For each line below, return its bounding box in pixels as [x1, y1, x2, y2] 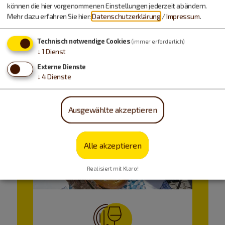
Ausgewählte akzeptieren [68, 105, 157, 115]
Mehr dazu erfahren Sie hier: [7, 12, 92, 21]
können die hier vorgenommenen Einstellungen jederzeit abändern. [7, 2, 207, 11]
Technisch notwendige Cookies [37, 37, 130, 46]
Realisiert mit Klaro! [86, 165, 139, 172]
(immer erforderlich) [131, 38, 185, 45]
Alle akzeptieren [83, 140, 142, 150]
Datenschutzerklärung [92, 12, 161, 21]
